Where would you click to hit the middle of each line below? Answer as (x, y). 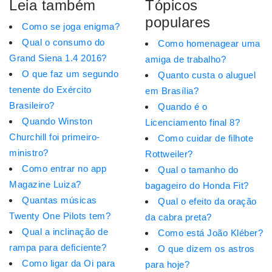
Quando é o (182, 107)
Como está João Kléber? (210, 233)
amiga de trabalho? (185, 59)
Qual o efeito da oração (207, 202)
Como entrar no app (64, 169)
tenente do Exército (50, 90)
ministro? (29, 153)
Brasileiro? (32, 106)
